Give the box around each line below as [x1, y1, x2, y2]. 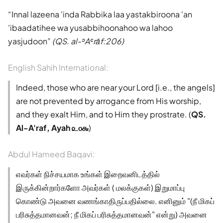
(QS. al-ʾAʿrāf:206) [52, 35, 124, 46]
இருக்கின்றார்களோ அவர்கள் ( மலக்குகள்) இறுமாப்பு [16, 182, 185, 193]
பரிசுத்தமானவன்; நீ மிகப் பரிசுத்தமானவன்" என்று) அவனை [16, 209, 207, 220]
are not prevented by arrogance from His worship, [16, 95, 201, 106]
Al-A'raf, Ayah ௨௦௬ [16, 122, 89, 133]
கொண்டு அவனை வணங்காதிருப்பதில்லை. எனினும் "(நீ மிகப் [16, 195, 215, 206]
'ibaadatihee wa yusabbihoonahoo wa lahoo [8, 22, 173, 33]
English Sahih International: [8, 62, 108, 73]
